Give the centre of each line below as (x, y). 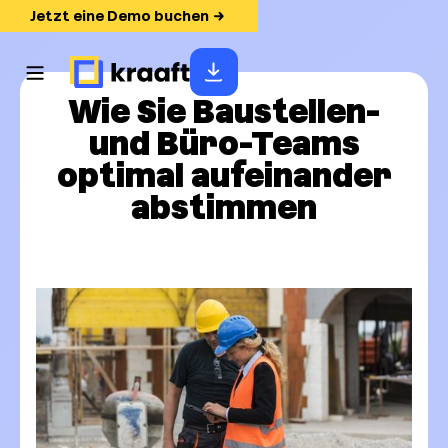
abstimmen (224, 207)
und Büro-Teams (224, 143)
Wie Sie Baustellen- (224, 111)
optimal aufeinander (224, 175)
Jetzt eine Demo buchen (119, 15)
